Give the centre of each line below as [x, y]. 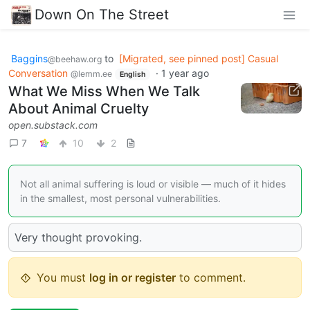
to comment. [211, 278]
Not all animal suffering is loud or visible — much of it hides [153, 184]
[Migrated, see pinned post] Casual [199, 58]
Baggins [29, 58]
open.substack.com [53, 125]
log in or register [133, 278]
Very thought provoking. [78, 238]
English [132, 74]
